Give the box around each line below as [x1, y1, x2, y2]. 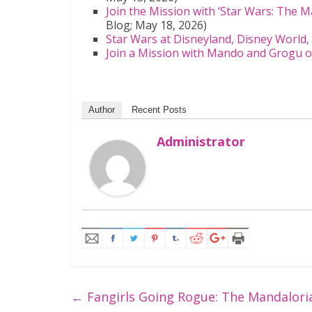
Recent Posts [132, 104, 187, 116]
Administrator [157, 133, 245, 150]
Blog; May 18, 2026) [106, 17, 207, 33]
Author [88, 104, 115, 116]
